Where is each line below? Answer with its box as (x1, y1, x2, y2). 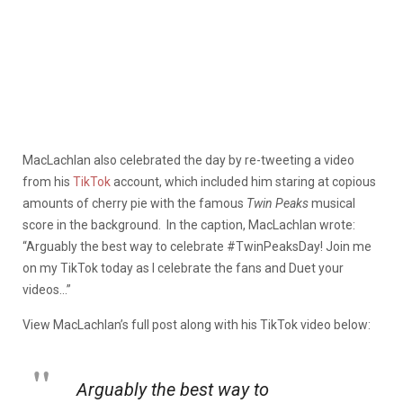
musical (311, 195, 355, 210)
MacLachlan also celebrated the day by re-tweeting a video (22, 152, 354, 167)
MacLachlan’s (53, 317, 131, 332)
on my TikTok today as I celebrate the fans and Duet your (22, 260, 344, 275)
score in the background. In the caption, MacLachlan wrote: (22, 217, 355, 232)
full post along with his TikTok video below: (131, 317, 371, 332)
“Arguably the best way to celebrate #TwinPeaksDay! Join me (22, 238, 372, 254)
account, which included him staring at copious (111, 174, 376, 189)
